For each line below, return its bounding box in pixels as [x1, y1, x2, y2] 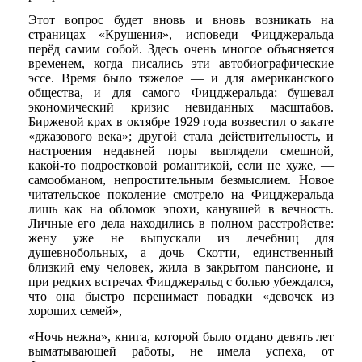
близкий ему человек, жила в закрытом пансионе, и [27, 260, 335, 275]
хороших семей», [27, 304, 122, 318]
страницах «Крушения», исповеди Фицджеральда [27, 27, 335, 42]
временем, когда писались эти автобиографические [27, 57, 335, 71]
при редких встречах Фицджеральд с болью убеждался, [27, 275, 335, 289]
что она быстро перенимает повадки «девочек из [27, 289, 335, 304]
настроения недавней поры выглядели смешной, [27, 144, 335, 158]
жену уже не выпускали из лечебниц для [27, 231, 335, 246]
